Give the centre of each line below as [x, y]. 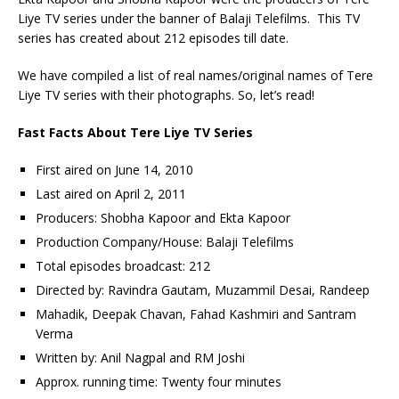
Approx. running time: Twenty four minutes [159, 382]
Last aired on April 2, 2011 [111, 194]
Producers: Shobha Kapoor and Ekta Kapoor [163, 218]
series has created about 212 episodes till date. [153, 38]
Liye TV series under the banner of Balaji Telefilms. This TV [189, 18]
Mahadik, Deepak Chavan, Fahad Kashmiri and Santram [196, 314]
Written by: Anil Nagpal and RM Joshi [140, 358]
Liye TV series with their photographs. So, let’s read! [166, 95]
